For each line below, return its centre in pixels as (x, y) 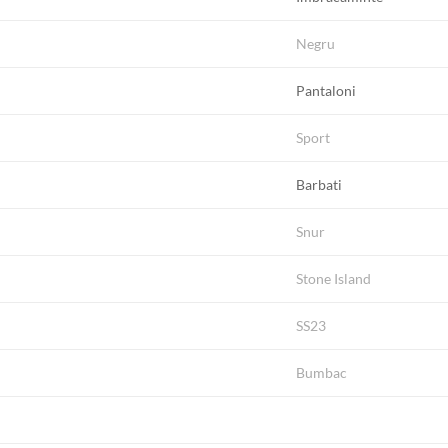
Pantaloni (326, 91)
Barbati (319, 185)
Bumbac (322, 373)
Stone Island (334, 279)
